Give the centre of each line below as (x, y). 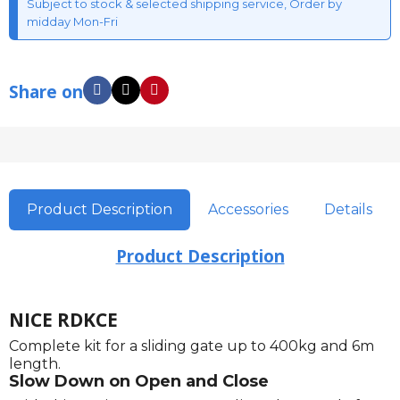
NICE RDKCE (63, 320)
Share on (46, 92)
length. (35, 364)
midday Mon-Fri (72, 21)
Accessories (248, 209)
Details (348, 209)
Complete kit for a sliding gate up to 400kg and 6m (192, 346)
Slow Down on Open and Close (139, 381)
